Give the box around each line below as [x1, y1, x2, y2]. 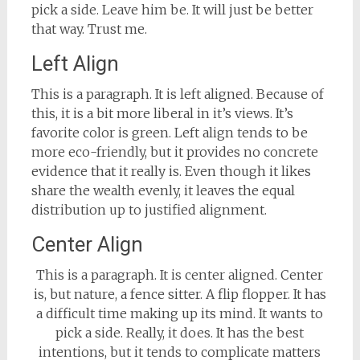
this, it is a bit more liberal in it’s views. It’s [31, 105, 293, 122]
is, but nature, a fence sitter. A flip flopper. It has [33, 286, 326, 303]
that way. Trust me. [31, 21, 147, 38]
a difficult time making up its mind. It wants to [36, 305, 324, 322]
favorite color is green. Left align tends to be [31, 125, 308, 141]
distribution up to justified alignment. [31, 202, 267, 219]
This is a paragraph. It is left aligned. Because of [31, 86, 324, 103]
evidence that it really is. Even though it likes [31, 163, 311, 180]
